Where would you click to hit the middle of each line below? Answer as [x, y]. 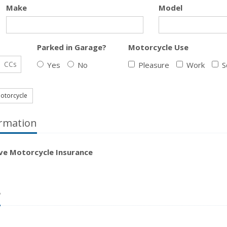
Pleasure [154, 65]
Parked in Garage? [71, 47]
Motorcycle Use [158, 47]
